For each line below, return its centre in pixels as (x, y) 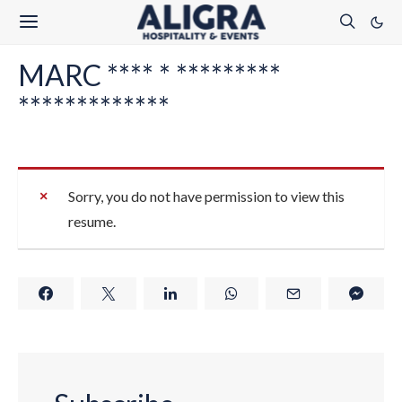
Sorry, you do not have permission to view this (206, 196)
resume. (92, 221)
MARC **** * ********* (149, 75)
